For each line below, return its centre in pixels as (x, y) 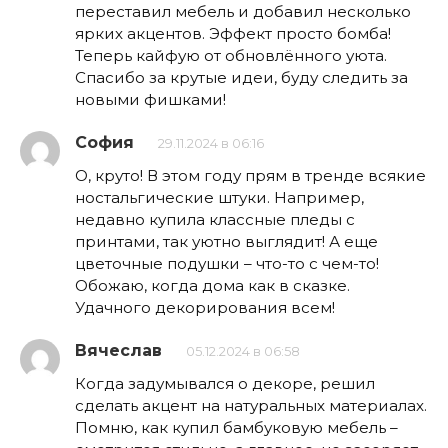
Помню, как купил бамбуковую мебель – (236, 427)
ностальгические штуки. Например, (219, 197)
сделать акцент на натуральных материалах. (251, 405)
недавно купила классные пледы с (215, 219)
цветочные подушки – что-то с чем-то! (227, 263)
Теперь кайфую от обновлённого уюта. (231, 55)
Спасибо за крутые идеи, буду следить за (241, 77)
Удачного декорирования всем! (205, 307)
